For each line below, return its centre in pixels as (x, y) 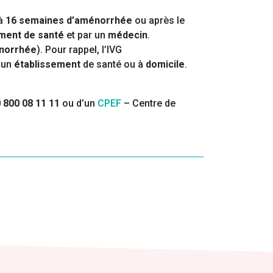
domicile (165, 65)
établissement (48, 65)
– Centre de (150, 104)
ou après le (158, 21)
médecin (128, 35)
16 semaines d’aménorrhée (69, 21)
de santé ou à (114, 65)
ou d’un (79, 104)
